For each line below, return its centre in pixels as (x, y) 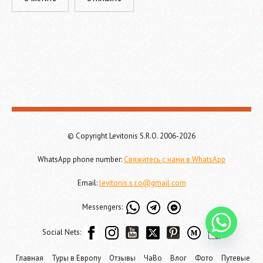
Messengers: (104, 207)
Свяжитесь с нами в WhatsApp (175, 160)
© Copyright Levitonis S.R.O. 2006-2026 (131, 136)
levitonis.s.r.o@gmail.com (142, 183)
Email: (88, 183)
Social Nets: (63, 232)
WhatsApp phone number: (81, 160)
